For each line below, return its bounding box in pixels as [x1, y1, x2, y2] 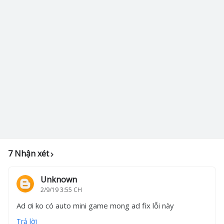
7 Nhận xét [8, 148, 49, 159]
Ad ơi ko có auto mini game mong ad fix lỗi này [16, 200, 174, 210]
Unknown [40, 174, 77, 185]
